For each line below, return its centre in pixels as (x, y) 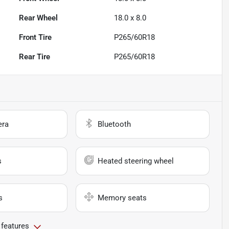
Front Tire (36, 38)
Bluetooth (114, 124)
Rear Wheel (39, 18)
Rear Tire (35, 57)
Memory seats (122, 198)
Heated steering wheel (136, 161)
